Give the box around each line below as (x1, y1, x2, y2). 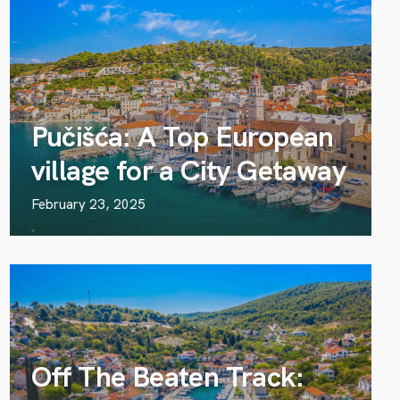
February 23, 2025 (30, 196, 146, 213)
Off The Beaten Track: (30, 358, 304, 396)
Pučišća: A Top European (30, 118, 334, 155)
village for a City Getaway (30, 152, 346, 189)
